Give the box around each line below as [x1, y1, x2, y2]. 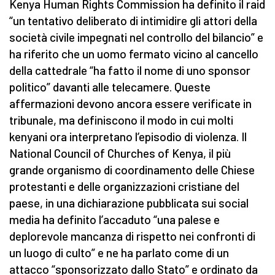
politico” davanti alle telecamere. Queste [9, 80, 211, 95]
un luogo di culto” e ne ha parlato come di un [9, 246, 229, 260]
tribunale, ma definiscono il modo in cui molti [9, 113, 233, 128]
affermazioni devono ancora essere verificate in [9, 96, 252, 111]
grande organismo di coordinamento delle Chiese [9, 163, 255, 177]
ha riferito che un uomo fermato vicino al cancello [9, 47, 258, 61]
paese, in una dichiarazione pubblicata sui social [9, 196, 249, 211]
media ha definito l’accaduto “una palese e [9, 212, 220, 227]
